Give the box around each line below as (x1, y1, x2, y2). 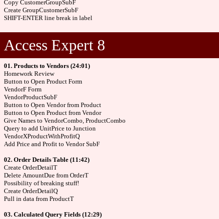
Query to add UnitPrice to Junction (4, 125, 96, 132)
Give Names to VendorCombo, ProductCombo (4, 117, 126, 124)
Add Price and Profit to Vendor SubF (4, 140, 100, 148)
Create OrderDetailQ (4, 187, 58, 195)
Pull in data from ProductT (4, 195, 74, 202)
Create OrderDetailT (4, 164, 57, 171)
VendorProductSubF (4, 93, 57, 101)
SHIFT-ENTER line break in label (4, 14, 92, 22)
